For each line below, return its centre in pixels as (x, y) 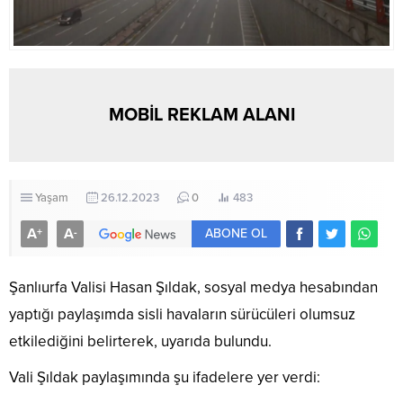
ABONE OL (236, 234)
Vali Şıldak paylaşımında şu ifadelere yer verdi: (165, 378)
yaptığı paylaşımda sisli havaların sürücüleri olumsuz (182, 315)
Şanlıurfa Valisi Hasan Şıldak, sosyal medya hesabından (193, 288)
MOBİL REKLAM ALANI (201, 116)
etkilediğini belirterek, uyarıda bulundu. (140, 342)
